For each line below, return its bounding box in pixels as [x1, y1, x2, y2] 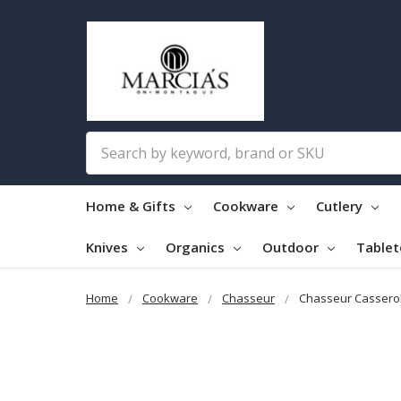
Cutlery [316, 196, 366, 215]
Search [86, 132, 132, 152]
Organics [166, 237, 228, 256]
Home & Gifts [86, 196, 179, 215]
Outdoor [262, 237, 322, 256]
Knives [86, 237, 132, 256]
